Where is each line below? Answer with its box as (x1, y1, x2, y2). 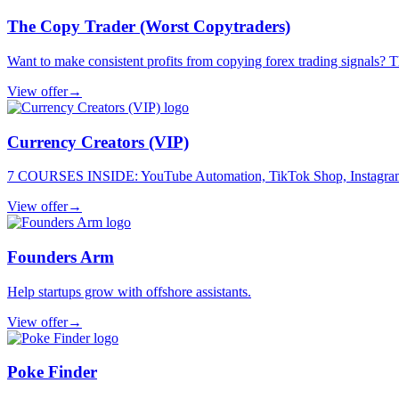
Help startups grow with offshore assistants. (7, 283, 251, 299)
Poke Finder (7, 362, 97, 382)
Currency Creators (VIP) (7, 132, 189, 151)
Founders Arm (7, 248, 114, 266)
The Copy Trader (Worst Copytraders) (7, 17, 290, 37)
